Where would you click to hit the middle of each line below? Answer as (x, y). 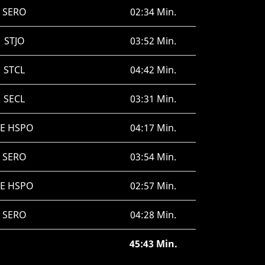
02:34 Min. (153, 12)
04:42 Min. (153, 70)
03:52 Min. (153, 41)
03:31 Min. (153, 99)
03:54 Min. (153, 157)
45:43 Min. (153, 244)
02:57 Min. (153, 186)
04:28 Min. (153, 215)
